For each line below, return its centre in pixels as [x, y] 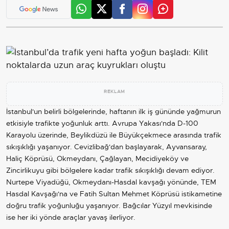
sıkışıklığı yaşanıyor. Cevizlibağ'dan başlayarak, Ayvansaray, [107, 146]
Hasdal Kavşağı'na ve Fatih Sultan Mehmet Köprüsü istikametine [114, 193]
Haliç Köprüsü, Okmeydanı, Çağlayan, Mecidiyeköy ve [97, 158]
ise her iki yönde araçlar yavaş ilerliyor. [71, 217]
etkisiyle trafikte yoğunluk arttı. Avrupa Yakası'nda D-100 [102, 123]
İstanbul [19, 111]
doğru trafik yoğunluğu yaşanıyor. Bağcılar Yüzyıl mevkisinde [109, 205]
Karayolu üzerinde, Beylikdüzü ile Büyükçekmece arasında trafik [114, 135]
